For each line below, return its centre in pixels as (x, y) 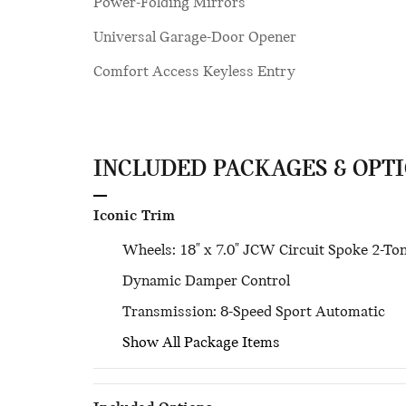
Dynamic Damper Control (206, 281)
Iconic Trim (134, 216)
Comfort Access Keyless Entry (194, 72)
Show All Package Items (201, 343)
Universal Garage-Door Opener (195, 38)
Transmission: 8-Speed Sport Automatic (254, 312)
